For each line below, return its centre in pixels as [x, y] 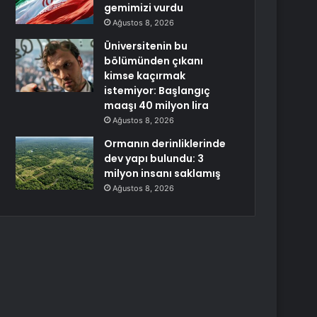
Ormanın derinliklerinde [165, 144]
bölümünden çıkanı [154, 61]
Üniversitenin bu [146, 46]
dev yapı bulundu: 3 [154, 158]
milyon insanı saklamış [163, 173]
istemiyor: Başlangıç [157, 91]
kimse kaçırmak [145, 76]
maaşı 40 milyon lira [157, 105]
